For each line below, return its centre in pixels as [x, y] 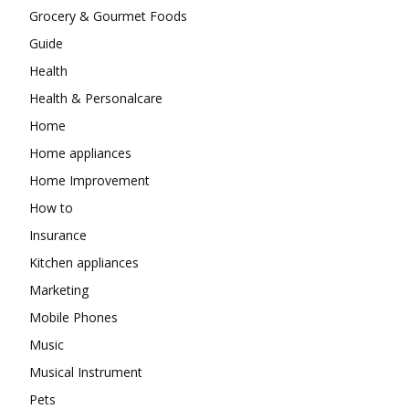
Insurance [58, 235]
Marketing [59, 290]
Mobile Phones [73, 317]
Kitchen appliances [84, 262]
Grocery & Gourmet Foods [108, 16]
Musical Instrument [86, 372]
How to [51, 208]
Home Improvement [89, 180]
